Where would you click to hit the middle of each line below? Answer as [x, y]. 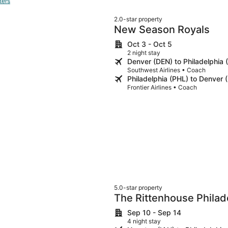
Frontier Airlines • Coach [162, 87]
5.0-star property [138, 188]
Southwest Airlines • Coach [166, 70]
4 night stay [144, 221]
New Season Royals [162, 29]
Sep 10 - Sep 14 [154, 213]
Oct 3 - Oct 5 [150, 44]
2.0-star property [138, 19]
